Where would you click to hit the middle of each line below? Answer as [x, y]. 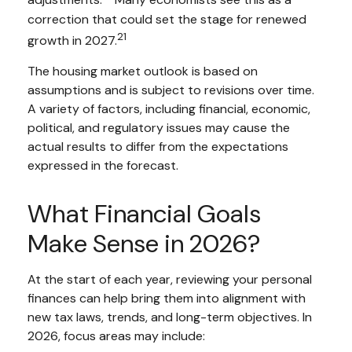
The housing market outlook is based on [143, 71]
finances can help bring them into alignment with [167, 299]
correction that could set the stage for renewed [167, 19]
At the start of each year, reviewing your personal [170, 280]
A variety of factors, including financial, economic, [169, 109]
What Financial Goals [144, 214]
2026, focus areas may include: [116, 336]
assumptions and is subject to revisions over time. [171, 90]
